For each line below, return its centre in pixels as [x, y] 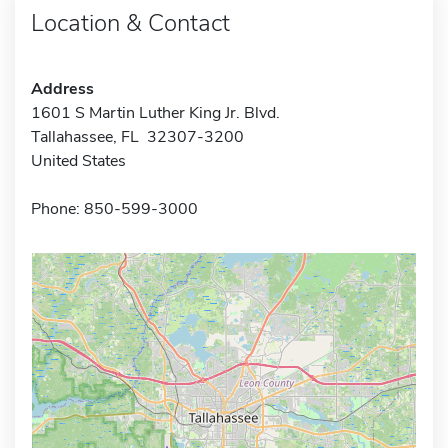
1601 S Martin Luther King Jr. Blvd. [155, 112]
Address [62, 88]
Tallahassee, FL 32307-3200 [137, 136]
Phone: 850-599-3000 [114, 208]
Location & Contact [130, 22]
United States [78, 160]
